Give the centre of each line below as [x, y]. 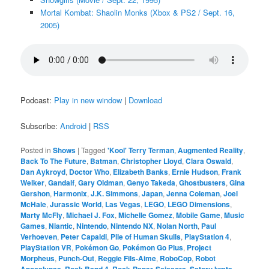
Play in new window [88, 100]
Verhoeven [39, 236]
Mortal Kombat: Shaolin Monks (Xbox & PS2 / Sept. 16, [137, 13]
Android [74, 125]
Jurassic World [76, 204]
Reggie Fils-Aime [127, 258]
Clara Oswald [209, 161]
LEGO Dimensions [199, 204]
